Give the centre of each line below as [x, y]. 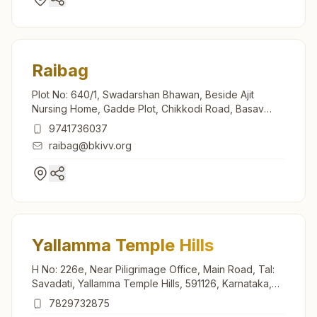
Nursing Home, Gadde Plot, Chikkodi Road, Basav [148, 108]
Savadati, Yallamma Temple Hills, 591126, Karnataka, [152, 283]
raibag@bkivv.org [90, 145]
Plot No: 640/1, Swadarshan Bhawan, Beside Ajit [143, 94]
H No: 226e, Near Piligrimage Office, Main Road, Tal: [153, 269]
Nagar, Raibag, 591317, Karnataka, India [122, 122]
